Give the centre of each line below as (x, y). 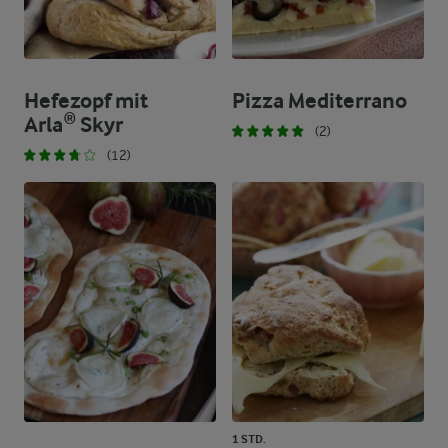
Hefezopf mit (86, 101)
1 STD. (249, 439)
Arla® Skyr (73, 125)
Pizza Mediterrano (319, 101)
